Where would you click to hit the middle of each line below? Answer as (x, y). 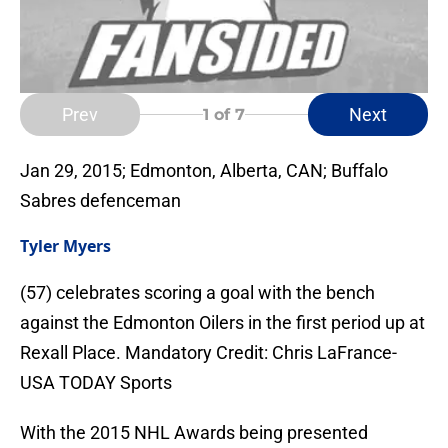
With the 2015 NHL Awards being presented (194, 433)
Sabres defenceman (100, 201)
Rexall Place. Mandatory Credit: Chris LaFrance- (208, 353)
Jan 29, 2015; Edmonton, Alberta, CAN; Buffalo (204, 171)
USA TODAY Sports (96, 383)
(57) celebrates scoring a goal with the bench (197, 293)
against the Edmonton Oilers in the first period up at (222, 323)
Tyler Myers (65, 246)
